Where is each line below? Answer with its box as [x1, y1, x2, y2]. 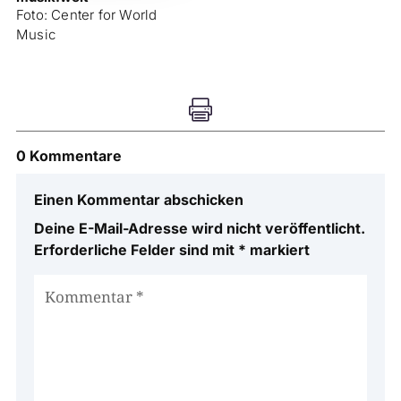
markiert [245, 240, 310, 259]
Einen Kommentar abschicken [33, 190, 243, 209]
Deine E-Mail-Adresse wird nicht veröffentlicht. [33, 218, 365, 237]
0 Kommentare [15, 146, 122, 165]
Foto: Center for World [15, 5, 158, 23]
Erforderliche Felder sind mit [33, 240, 238, 259]
